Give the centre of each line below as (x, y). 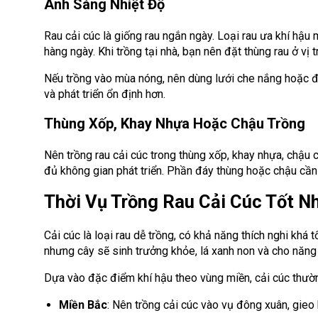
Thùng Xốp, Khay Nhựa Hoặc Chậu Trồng (176, 123)
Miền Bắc (83, 305)
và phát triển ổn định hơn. (105, 94)
